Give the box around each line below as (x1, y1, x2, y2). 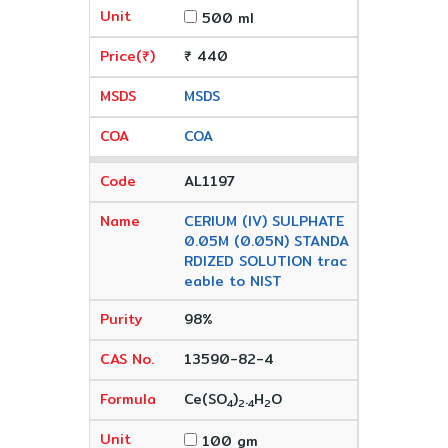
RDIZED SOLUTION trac (183, 250, 347, 272)
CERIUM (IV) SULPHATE (183, 210, 344, 232)
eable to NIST (183, 270, 282, 292)
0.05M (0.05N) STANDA (183, 230, 349, 252)
